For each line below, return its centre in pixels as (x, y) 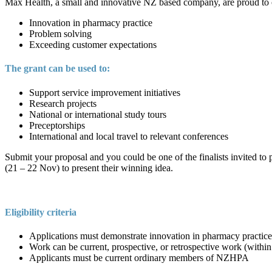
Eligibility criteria (41, 212)
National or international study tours (98, 114)
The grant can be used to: (57, 69)
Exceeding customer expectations (93, 45)
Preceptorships (57, 125)
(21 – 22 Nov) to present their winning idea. (89, 168)
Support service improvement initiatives (105, 92)
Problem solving (60, 34)
